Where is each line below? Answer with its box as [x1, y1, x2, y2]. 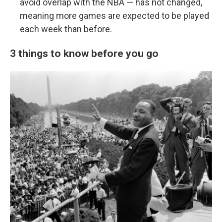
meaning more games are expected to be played [20, 10, 209, 21]
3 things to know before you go [10, 47, 159, 59]
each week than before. [20, 24, 112, 34]
